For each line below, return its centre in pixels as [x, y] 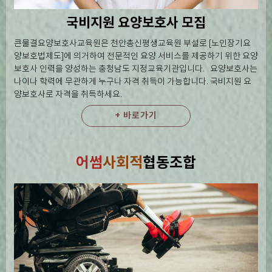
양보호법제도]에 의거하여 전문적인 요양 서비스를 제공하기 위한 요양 [136, 56]
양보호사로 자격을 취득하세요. [68, 95]
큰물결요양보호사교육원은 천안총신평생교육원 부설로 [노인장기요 [132, 44]
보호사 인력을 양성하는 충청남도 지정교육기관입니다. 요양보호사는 [136, 69]
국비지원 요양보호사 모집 [136, 23]
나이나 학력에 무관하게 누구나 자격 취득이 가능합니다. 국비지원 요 [133, 82]
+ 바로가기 [136, 116]
